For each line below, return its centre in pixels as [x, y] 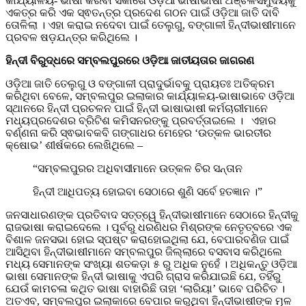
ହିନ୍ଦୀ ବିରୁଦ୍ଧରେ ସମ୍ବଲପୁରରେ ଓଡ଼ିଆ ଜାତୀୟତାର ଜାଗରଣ [131, 61]
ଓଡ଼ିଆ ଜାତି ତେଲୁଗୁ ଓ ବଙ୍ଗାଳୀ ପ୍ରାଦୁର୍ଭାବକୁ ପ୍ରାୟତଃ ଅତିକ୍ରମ [140, 84]
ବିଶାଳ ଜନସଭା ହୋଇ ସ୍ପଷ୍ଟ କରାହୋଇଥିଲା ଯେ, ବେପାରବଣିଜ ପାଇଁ [147, 240]
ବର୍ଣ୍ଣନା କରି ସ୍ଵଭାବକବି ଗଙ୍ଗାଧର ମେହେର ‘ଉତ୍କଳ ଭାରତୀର [138, 133]
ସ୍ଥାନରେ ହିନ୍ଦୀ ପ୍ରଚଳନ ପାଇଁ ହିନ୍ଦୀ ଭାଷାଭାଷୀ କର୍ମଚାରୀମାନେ [137, 109]
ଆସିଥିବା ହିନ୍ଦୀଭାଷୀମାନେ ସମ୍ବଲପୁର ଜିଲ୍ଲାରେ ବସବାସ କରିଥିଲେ [144, 252]
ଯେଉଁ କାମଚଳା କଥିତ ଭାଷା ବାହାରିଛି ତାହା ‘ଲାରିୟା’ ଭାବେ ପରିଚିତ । [145, 289]
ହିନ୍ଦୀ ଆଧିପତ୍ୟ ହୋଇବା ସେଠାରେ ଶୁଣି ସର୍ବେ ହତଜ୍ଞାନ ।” [148, 192]
